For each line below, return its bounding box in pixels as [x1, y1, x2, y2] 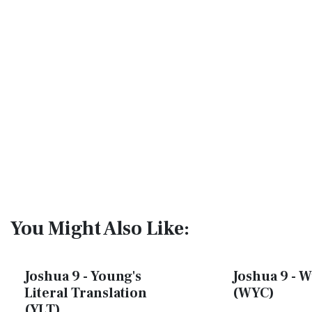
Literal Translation [24, 284, 147, 302]
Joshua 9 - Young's [24, 267, 141, 286]
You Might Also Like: [10, 216, 189, 241]
